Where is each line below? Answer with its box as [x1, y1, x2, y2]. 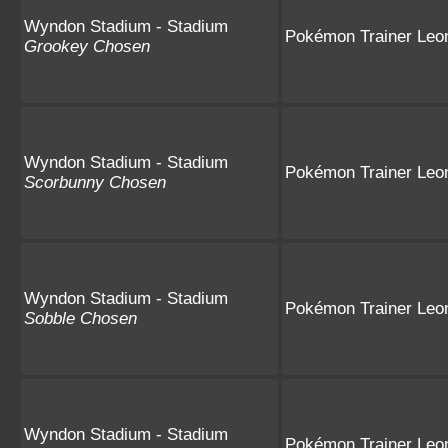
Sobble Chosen [24, 308, 137, 328]
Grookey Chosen [24, 36, 150, 56]
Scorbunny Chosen [24, 172, 166, 192]
